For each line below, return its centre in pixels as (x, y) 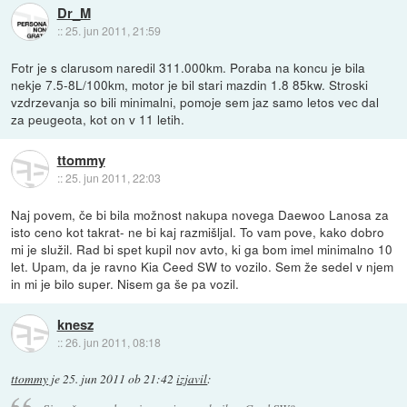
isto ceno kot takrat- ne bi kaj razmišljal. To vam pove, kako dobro (198, 231)
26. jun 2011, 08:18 (113, 342)
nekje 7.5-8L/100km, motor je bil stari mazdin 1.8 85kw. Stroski (190, 84)
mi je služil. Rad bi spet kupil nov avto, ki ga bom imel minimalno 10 (202, 248)
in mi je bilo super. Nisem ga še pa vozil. (125, 283)
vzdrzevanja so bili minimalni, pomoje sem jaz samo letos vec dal (195, 101)
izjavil (192, 378)
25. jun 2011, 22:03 (113, 178)
